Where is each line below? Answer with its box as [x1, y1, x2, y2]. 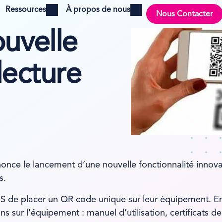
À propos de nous [66, 6, 130, 14]
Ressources [5, 6, 46, 14]
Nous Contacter [156, 10, 213, 18]
